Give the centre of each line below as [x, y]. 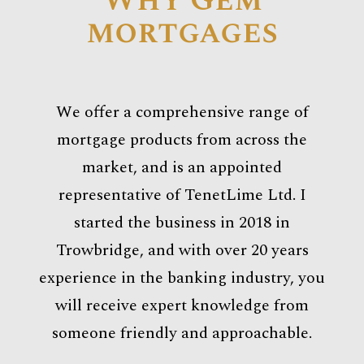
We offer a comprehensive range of [182, 112]
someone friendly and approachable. [182, 333]
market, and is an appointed [182, 167]
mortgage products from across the [182, 139]
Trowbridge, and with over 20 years [182, 250]
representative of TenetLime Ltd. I [182, 195]
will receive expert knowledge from [182, 305]
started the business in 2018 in [182, 222]
